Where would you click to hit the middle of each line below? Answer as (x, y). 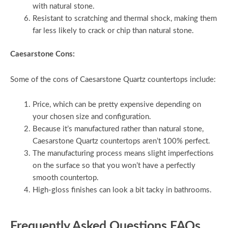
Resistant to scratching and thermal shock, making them (124, 19)
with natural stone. (63, 7)
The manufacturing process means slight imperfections (123, 154)
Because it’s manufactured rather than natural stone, (118, 129)
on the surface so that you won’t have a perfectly (114, 166)
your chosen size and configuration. (92, 117)
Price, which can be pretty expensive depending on (117, 105)
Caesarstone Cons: (42, 54)
